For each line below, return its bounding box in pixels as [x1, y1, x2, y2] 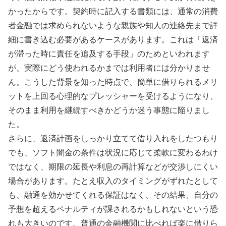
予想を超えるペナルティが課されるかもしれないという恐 [8, 204, 218, 213]
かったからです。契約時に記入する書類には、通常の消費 [8, 7, 218, 16]
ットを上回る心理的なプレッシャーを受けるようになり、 [8, 91, 218, 100]
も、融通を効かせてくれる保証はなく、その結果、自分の [8, 190, 218, 199]
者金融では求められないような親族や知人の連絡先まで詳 [8, 21, 218, 30]
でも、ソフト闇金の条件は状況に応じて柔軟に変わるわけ [8, 148, 218, 157]
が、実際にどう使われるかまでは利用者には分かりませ [8, 63, 210, 72]
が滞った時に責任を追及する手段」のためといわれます [8, 49, 210, 58]
